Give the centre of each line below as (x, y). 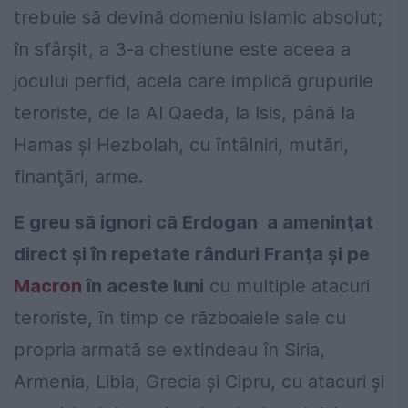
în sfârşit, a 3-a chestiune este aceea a (182, 49)
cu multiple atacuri (287, 286)
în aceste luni (143, 286)
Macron (48, 286)
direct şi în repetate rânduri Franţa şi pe (192, 254)
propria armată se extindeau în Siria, (169, 349)
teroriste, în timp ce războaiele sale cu (180, 317)
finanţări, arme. (78, 176)
